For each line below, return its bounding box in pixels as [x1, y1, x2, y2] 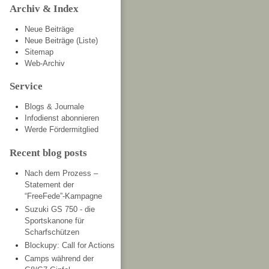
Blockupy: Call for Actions [25, 241, 115, 250]
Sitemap [25, 47, 53, 57]
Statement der [25, 180, 74, 189]
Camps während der [25, 254, 94, 264]
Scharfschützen [25, 227, 79, 237]
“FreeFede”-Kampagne [25, 191, 102, 201]
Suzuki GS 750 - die [25, 204, 95, 214]
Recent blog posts [10, 146, 87, 159]
